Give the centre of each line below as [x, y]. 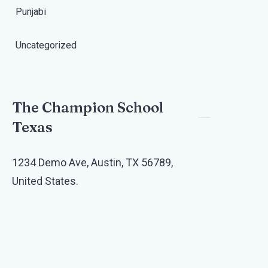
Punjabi [31, 12]
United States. [45, 181]
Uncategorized [46, 45]
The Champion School [88, 107]
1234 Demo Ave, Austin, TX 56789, [92, 162]
